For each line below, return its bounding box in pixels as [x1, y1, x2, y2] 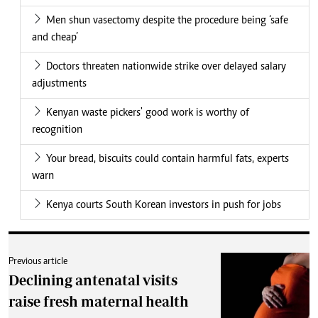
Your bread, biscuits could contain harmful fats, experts [46, 153, 289, 165]
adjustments [32, 78, 87, 90]
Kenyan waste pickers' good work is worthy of [46, 107, 249, 119]
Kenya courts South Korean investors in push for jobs [46, 199, 281, 212]
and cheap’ [32, 32, 78, 44]
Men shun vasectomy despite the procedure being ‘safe [46, 15, 288, 27]
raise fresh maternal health [9, 293, 189, 310]
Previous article [9, 257, 67, 268]
